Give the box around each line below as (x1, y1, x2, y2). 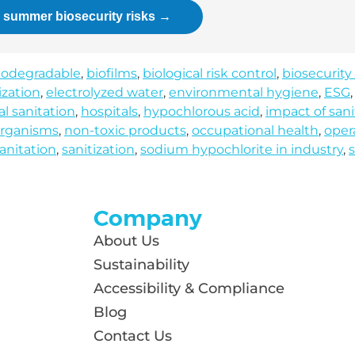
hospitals (81, 104, 138, 119)
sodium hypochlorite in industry (140, 142, 343, 157)
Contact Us (94, 327, 172, 345)
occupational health (192, 123, 319, 138)
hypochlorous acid (143, 104, 260, 119)
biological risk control (143, 66, 277, 81)
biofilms (86, 66, 137, 81)
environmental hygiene (169, 85, 319, 100)
